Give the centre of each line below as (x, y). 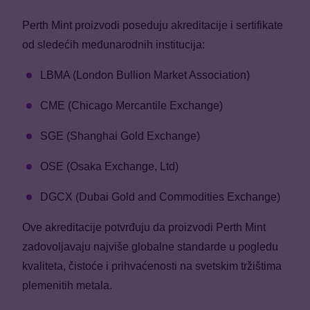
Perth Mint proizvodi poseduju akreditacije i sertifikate (153, 25)
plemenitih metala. (67, 285)
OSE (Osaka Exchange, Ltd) (109, 166)
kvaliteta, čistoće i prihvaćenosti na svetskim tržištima (152, 266)
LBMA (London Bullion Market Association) (145, 75)
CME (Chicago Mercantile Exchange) (131, 105)
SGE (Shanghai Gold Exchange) (120, 136)
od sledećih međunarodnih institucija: (113, 44)
